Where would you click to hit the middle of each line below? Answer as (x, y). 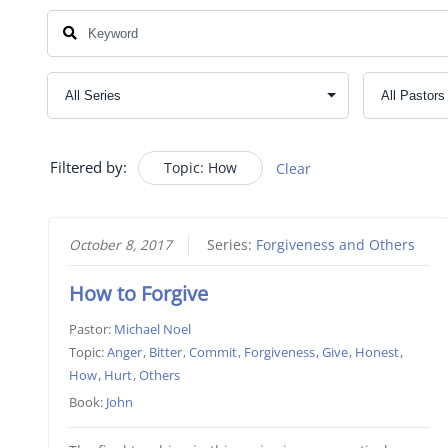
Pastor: (92, 329)
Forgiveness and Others (336, 245)
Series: (232, 245)
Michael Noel (153, 329)
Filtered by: (88, 166)
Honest (377, 352)
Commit (213, 352)
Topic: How (200, 167)
